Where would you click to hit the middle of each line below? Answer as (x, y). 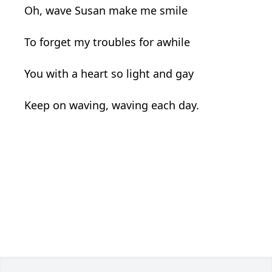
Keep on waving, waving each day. (112, 105)
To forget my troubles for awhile (107, 42)
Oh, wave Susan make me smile (106, 10)
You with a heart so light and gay (109, 73)
